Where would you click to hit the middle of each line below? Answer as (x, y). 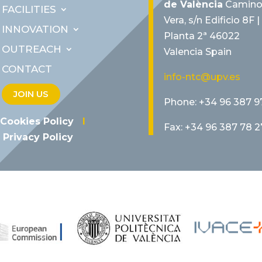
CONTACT (27, 69)
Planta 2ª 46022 (201, 36)
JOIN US (31, 94)
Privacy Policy (38, 137)
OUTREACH (31, 49)
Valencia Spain (197, 52)
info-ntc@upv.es (202, 77)
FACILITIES (29, 10)
